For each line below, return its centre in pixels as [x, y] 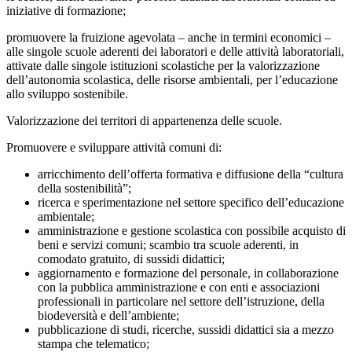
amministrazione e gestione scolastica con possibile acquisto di [192, 231]
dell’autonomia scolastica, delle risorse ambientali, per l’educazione [172, 80]
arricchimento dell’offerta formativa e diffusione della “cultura [191, 174]
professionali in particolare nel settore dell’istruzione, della [181, 302]
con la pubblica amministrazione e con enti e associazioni [179, 288]
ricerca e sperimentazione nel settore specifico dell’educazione [191, 203]
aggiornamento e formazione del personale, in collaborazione [188, 273]
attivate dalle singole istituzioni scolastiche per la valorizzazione [163, 66]
